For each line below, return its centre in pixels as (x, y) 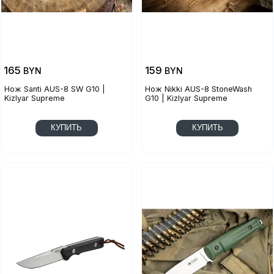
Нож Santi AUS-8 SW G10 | (54, 89)
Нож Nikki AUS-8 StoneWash (199, 89)
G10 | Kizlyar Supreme (187, 98)
